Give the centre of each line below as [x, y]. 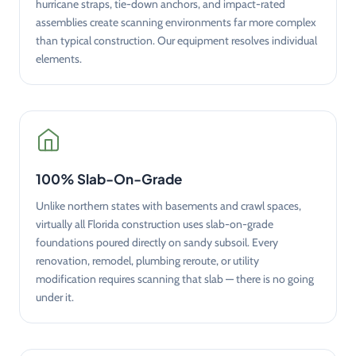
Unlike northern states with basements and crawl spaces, [168, 205]
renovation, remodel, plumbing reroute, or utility [147, 260]
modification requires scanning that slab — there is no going [175, 279]
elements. [59, 58]
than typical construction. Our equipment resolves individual [176, 40]
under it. [55, 297]
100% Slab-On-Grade [109, 178]
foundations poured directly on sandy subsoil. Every [157, 242]
